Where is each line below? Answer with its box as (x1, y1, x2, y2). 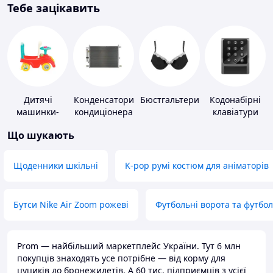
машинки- (16, 106, 59, 118)
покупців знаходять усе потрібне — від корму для (17, 252, 225, 264)
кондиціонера (74, 106, 133, 118)
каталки (21, 118, 54, 130)
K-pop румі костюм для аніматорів (125, 160, 269, 172)
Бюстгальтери (140, 94, 199, 106)
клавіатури (212, 106, 258, 118)
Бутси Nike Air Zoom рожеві (13, 199, 129, 211)
